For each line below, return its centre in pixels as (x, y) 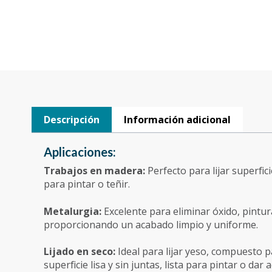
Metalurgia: (74, 211)
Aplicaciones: (80, 152)
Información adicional (177, 120)
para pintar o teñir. (87, 184)
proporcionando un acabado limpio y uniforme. (151, 224)
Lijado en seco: (81, 252)
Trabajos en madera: (96, 171)
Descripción (72, 120)
